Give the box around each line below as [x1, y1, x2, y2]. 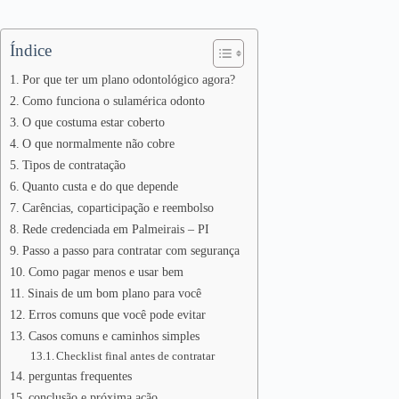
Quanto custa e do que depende [21, 179, 178, 193]
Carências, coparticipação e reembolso [21, 200, 214, 215]
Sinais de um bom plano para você [27, 286, 201, 300]
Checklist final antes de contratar [56, 349, 216, 362]
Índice [10, 41, 52, 60]
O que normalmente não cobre [21, 136, 175, 151]
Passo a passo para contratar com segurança [21, 243, 240, 257]
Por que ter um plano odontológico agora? [21, 72, 235, 86]
